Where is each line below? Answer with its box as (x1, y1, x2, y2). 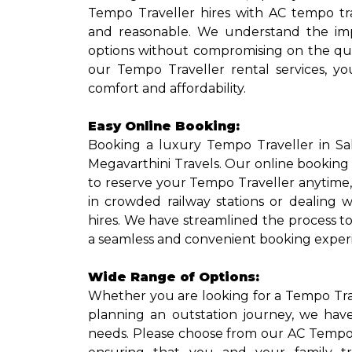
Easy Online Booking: (88, 119, 240, 134)
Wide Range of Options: (88, 269, 259, 284)
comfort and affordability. (88, 81, 246, 96)
